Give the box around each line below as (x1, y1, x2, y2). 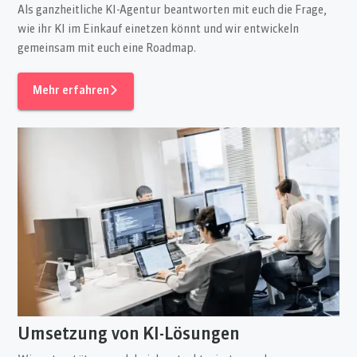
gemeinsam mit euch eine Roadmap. (18, 43, 197, 55)
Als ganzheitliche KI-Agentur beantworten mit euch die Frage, (18, 5, 328, 17)
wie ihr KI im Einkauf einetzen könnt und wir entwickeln (18, 24, 300, 36)
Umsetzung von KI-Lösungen (18, 326, 241, 343)
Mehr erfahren (33, 85, 110, 97)
